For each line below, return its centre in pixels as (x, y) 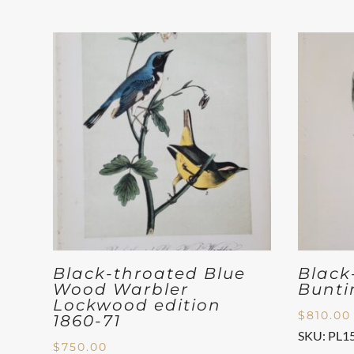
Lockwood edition (137, 305)
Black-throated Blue (150, 274)
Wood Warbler (121, 290)
